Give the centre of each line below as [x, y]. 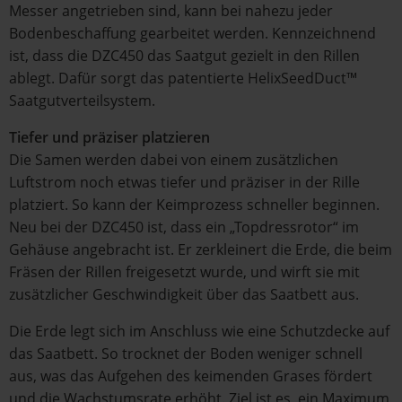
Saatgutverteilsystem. [82, 100]
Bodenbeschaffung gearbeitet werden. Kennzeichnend [192, 33]
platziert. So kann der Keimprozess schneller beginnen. [194, 205]
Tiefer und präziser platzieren [109, 137]
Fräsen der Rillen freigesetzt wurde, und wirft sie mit [184, 272]
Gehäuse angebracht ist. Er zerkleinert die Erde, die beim [201, 249]
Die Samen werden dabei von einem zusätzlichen [174, 160]
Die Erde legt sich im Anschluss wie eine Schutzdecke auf [199, 331]
